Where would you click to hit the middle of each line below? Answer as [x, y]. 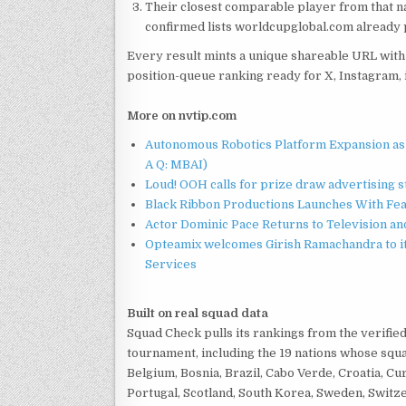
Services [171, 264]
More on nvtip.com [182, 115]
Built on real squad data [198, 313]
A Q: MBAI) [176, 164]
